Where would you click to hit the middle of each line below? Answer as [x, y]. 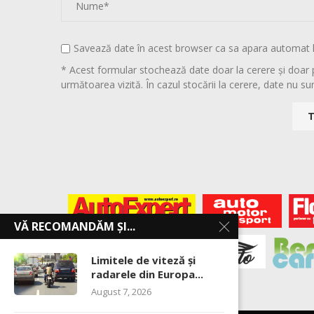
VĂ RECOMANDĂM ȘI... [75, 226]
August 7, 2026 [121, 292]
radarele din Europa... [147, 274]
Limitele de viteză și [143, 260]
